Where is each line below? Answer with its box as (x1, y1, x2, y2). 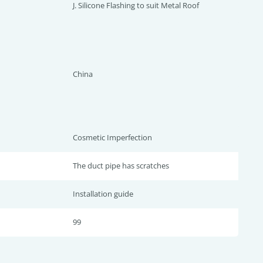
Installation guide (73, 188, 133, 199)
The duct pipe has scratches (73, 160, 169, 171)
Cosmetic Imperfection (73, 132, 152, 143)
